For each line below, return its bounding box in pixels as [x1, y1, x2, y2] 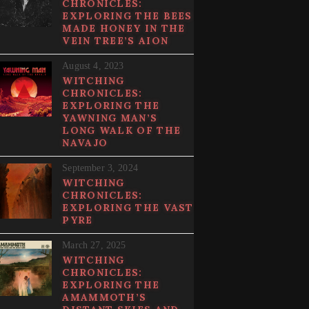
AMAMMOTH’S [62, 291, 147, 304]
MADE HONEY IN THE [62, 22, 186, 35]
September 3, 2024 [62, 163, 138, 174]
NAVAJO [62, 137, 108, 150]
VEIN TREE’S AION [62, 34, 169, 48]
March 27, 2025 [62, 240, 126, 251]
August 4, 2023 [62, 61, 124, 72]
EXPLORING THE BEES [62, 10, 192, 23]
